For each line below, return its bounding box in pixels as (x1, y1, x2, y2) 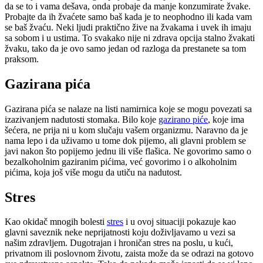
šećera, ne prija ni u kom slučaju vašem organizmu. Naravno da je (5, 124, 248, 135)
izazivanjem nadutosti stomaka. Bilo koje (5, 114, 159, 124)
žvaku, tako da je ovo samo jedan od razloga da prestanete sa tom (5, 43, 246, 53)
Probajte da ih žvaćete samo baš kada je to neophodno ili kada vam (5, 11, 252, 22)
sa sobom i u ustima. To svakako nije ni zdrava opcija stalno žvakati (5, 32, 255, 43)
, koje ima (208, 114, 244, 124)
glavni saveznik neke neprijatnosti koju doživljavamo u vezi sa (5, 227, 235, 238)
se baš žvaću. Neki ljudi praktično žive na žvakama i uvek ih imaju (5, 22, 251, 32)
